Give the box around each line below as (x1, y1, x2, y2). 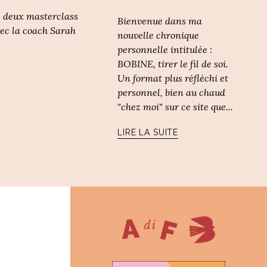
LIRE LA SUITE (117, 128, 179, 138)
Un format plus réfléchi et (117, 72, 229, 85)
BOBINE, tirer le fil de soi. (117, 58, 229, 70)
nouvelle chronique (117, 29, 200, 42)
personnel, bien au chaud (117, 86, 226, 99)
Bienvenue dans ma (117, 15, 203, 27)
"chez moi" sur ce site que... (117, 101, 234, 113)
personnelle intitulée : (117, 44, 213, 56)
